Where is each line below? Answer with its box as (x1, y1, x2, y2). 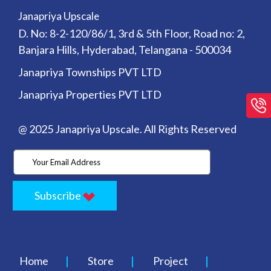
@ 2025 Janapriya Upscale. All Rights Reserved (18, 122, 237, 136)
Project (153, 254, 189, 268)
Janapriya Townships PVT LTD (18, 65, 162, 79)
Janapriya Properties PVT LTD (18, 88, 162, 102)
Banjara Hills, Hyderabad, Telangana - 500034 (18, 43, 231, 57)
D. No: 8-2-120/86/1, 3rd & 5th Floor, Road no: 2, (18, 27, 245, 41)
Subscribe (34, 189, 83, 203)
